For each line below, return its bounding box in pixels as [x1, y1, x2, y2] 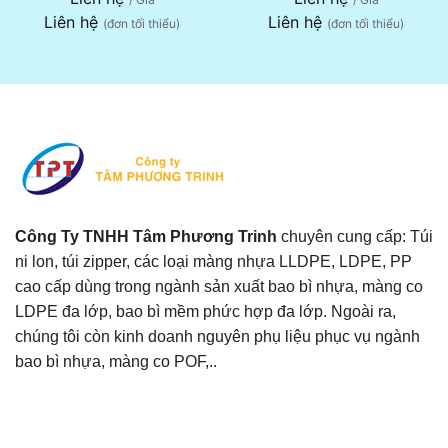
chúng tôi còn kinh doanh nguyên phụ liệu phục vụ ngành [15, 328, 420, 345]
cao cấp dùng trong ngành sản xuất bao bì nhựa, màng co [15, 278, 423, 295]
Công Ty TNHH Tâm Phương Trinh [15, 228, 281, 245]
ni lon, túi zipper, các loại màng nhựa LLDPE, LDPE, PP [15, 253, 412, 270]
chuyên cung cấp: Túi [281, 228, 433, 245]
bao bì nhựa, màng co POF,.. [15, 353, 217, 370]
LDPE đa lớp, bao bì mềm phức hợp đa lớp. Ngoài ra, [15, 303, 396, 320]
